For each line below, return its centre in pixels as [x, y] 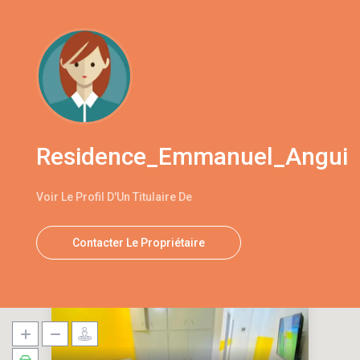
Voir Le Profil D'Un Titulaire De [115, 197]
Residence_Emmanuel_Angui [192, 157]
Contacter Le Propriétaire [139, 243]
